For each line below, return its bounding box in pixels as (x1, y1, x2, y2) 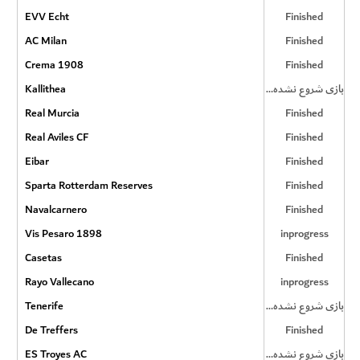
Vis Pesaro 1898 (24, 224, 102, 243)
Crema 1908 (24, 55, 84, 74)
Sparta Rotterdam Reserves (24, 176, 153, 194)
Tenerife (24, 297, 63, 315)
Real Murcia (24, 104, 80, 122)
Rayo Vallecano (24, 272, 94, 291)
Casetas (24, 248, 62, 267)
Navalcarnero (24, 200, 87, 219)
